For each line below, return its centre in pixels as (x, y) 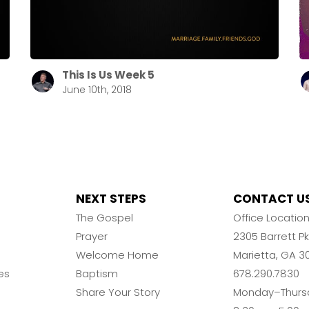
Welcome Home (117, 255)
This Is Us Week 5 (108, 75)
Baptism (97, 274)
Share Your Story (118, 292)
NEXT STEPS (111, 199)
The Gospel (104, 218)
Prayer (92, 237)
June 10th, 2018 (97, 90)
